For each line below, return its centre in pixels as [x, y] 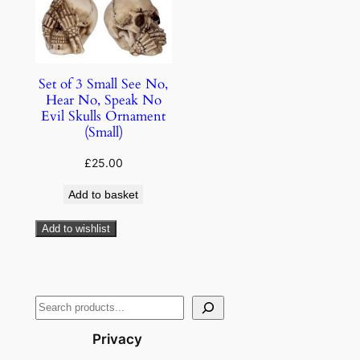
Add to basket [104, 195]
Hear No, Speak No [103, 100]
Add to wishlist [76, 229]
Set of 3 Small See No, [104, 84]
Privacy [118, 339]
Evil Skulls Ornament [104, 117]
